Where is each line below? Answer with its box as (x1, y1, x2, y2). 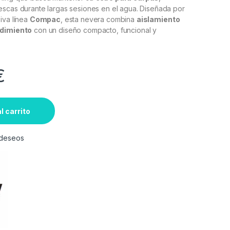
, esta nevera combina (60, 15, 137, 24)
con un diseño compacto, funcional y (32, 26, 157, 35)
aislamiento (136, 15, 180, 24)
